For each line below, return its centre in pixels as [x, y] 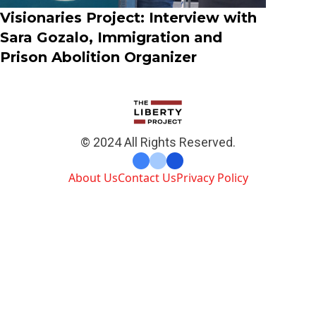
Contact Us [147, 178]
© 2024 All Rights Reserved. [158, 142]
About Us [93, 178]
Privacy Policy [212, 178]
